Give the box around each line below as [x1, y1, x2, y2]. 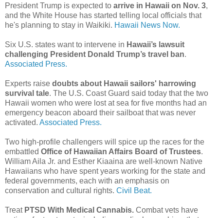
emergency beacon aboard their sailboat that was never [5, 108, 196, 117]
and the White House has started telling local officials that [5, 11, 201, 19]
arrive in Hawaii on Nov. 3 [113, 1, 206, 10]
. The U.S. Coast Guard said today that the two [49, 89, 208, 97]
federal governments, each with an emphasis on [5, 176, 169, 185]
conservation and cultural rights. [5, 186, 116, 195]
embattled [5, 147, 41, 156]
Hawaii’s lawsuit [127, 40, 184, 49]
